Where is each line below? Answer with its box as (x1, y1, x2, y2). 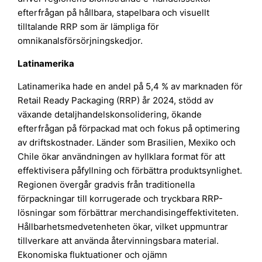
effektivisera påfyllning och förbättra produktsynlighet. (18, 164, 243, 176)
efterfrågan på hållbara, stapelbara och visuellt (18, 6, 210, 18)
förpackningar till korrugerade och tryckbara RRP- (18, 192, 223, 204)
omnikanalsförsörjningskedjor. (18, 35, 143, 46)
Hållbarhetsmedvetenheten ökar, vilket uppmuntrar (18, 220, 229, 232)
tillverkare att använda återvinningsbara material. (18, 235, 219, 246)
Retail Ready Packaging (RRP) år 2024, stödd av (18, 94, 214, 106)
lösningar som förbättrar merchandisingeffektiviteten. (18, 206, 239, 218)
